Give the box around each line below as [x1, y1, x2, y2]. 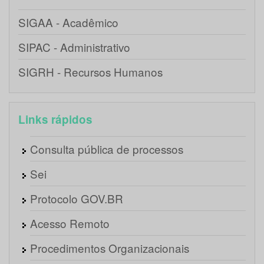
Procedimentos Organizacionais [30, 240, 189, 256]
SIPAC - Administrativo [18, 39, 130, 55]
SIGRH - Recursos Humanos [18, 64, 163, 80]
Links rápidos [18, 111, 93, 128]
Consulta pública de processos [30, 141, 183, 157]
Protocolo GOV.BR [30, 190, 123, 207]
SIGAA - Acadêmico [18, 14, 118, 31]
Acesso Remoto [30, 215, 110, 232]
